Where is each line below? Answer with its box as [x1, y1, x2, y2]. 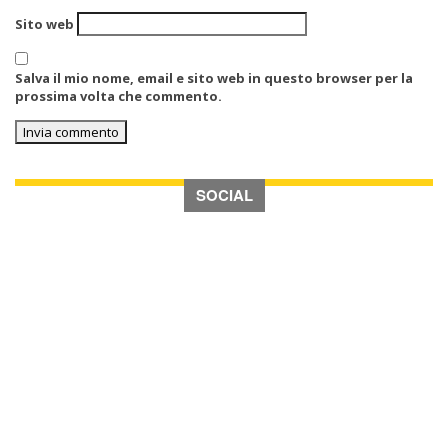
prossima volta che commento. [15, 87, 222, 105]
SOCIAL [195, 184, 253, 206]
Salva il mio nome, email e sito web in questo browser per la [15, 69, 413, 87]
